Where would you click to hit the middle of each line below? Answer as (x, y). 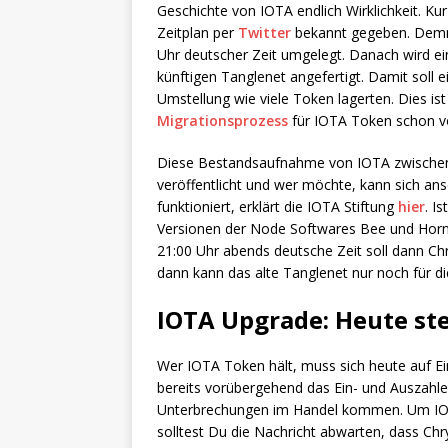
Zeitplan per (197, 33)
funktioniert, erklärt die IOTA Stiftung (277, 207)
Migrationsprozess (222, 121)
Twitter (264, 33)
